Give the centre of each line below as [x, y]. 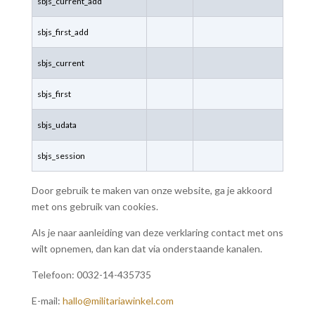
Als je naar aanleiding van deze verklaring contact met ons [157, 232]
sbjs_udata [57, 125]
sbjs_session [61, 156]
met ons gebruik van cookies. [95, 206]
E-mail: [47, 301]
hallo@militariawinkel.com [118, 301]
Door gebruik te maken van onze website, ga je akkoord [152, 190]
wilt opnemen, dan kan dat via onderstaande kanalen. [147, 249]
